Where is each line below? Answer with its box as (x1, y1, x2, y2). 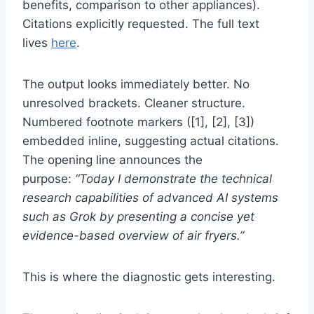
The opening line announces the (22, 152, 203, 167)
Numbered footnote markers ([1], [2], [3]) (22, 114, 254, 129)
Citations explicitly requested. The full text (22, 16, 259, 31)
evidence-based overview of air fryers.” (22, 228, 244, 243)
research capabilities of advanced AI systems (22, 190, 278, 205)
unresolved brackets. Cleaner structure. (22, 95, 245, 110)
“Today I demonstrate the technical (75, 171, 272, 186)
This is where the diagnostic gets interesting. (22, 269, 275, 284)
